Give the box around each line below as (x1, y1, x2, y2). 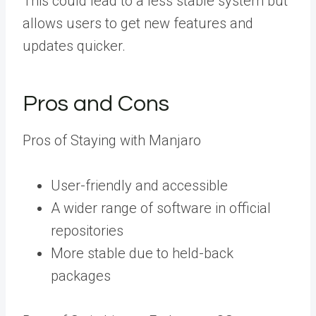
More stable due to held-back (51, 244, 233, 262)
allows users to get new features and (23, 14, 253, 32)
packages (51, 267, 111, 284)
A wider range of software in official (51, 199, 271, 217)
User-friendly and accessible (51, 176, 228, 194)
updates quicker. (23, 37, 126, 54)
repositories (51, 221, 123, 239)
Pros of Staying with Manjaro (23, 131, 201, 149)
